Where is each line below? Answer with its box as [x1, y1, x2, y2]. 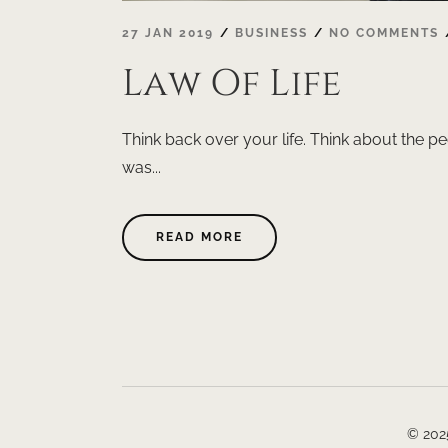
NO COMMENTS [329, 26, 439, 41]
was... [122, 158, 161, 178]
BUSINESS [235, 26, 308, 41]
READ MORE [156, 230, 243, 245]
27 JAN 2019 [122, 26, 214, 41]
